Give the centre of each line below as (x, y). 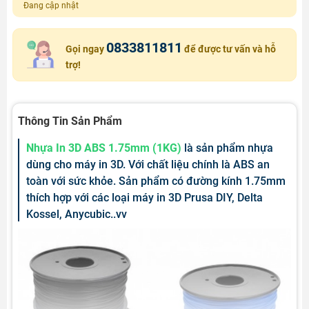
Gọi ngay (86, 49)
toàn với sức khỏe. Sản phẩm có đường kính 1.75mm (156, 181)
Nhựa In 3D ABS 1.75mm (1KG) (104, 148)
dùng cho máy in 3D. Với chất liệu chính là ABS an (148, 164)
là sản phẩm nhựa (227, 148)
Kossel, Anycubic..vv (77, 214)
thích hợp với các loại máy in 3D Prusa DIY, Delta (144, 197)
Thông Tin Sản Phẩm (70, 121)
